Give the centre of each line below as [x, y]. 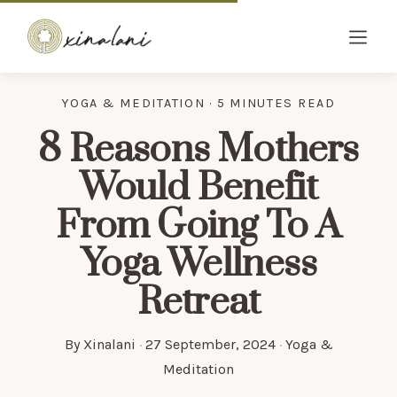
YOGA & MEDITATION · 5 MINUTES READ [198, 103]
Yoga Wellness [198, 264]
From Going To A [198, 226]
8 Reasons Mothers [198, 150]
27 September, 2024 [210, 344]
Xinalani [109, 344]
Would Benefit [198, 188]
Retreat [198, 302]
